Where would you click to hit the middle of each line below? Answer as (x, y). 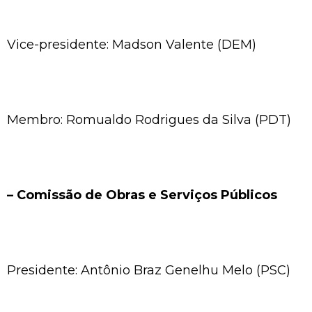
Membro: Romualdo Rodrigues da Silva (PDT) (149, 119)
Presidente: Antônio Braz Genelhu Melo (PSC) (149, 270)
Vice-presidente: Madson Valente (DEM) (132, 44)
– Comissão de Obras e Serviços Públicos (142, 195)
